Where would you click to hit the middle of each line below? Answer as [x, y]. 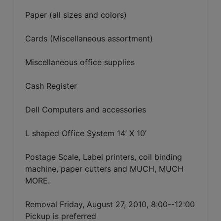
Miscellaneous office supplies [80, 62]
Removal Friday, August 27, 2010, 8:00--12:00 [110, 204]
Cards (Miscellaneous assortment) [89, 38]
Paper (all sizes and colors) [76, 15]
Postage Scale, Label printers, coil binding [104, 157]
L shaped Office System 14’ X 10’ [86, 133]
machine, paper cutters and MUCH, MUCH [104, 168]
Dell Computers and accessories [86, 109]
